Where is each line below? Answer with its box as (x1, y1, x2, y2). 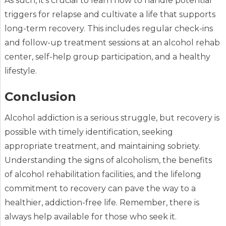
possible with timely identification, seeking (4, 127, 173, 137)
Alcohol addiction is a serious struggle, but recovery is (4, 113, 219, 123)
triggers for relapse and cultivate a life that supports (4, 10, 215, 20)
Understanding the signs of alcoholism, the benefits (4, 155, 212, 165)
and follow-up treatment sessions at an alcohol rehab (4, 38, 220, 48)
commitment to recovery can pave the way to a (4, 184, 196, 194)
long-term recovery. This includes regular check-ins (4, 24, 213, 34)
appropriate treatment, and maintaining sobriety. (4, 141, 200, 151)
